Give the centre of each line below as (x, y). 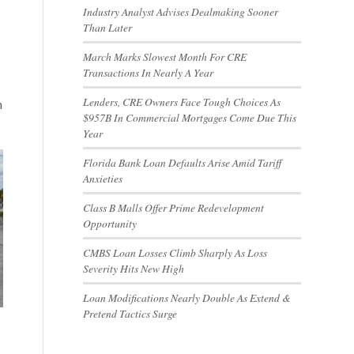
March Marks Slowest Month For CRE (165, 56)
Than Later (108, 27)
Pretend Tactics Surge (130, 313)
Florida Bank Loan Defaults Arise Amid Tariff (183, 162)
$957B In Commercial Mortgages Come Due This (190, 117)
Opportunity (110, 223)
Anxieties (103, 178)
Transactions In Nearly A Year (149, 72)
